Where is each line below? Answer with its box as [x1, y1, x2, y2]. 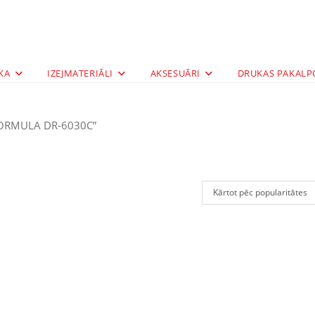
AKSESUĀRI [150, 67, 200, 79]
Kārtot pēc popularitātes [213, 186, 308, 198]
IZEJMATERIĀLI [47, 67, 113, 79]
